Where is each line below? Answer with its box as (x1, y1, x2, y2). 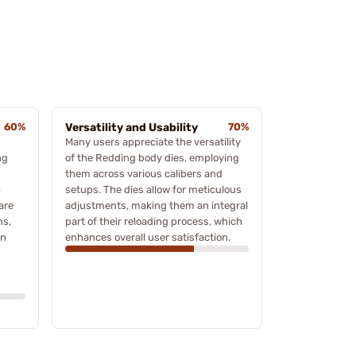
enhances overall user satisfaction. (65, 230, 230, 243)
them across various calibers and (65, 167, 222, 180)
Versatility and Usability (65, 120, 198, 134)
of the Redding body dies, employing (65, 151, 239, 164)
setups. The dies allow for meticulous (65, 183, 242, 195)
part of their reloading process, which (65, 215, 242, 227)
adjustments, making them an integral (65, 199, 248, 211)
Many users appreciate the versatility (65, 135, 241, 148)
